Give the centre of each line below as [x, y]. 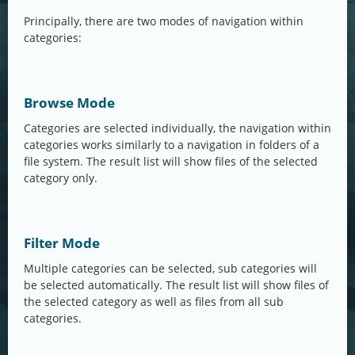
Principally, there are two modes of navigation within [164, 21]
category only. [61, 178]
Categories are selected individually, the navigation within [177, 128]
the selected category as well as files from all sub [154, 302]
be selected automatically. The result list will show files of [176, 285]
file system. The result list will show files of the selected [171, 162]
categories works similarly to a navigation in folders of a [172, 145]
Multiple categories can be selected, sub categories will [170, 269]
